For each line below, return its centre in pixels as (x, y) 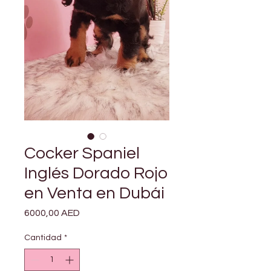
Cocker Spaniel (82, 154)
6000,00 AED (52, 213)
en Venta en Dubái (94, 194)
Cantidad (43, 238)
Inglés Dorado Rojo (96, 174)
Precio (93, 213)
